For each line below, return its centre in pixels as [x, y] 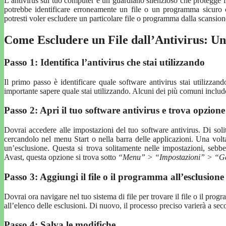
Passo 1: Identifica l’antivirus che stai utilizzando [104, 62]
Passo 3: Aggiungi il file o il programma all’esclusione [114, 177]
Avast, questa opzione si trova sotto [60, 157]
